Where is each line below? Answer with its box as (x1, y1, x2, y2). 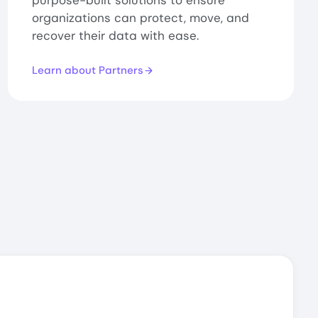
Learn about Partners (32, 62, 144, 77)
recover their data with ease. (32, 28, 199, 44)
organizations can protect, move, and (32, 10, 250, 26)
